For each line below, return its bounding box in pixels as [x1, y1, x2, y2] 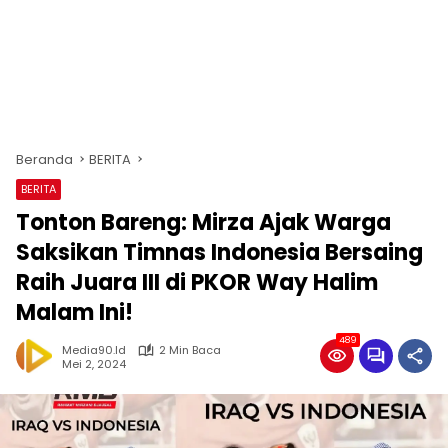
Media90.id [62, 342, 126, 358]
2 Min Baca [159, 342, 221, 358]
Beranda [16, 150, 73, 169]
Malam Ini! [16, 297, 133, 328]
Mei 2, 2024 [62, 355, 126, 372]
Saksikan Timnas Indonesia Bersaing [16, 237, 423, 268]
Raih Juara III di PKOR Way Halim [16, 267, 378, 298]
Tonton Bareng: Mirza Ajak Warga [16, 207, 391, 238]
